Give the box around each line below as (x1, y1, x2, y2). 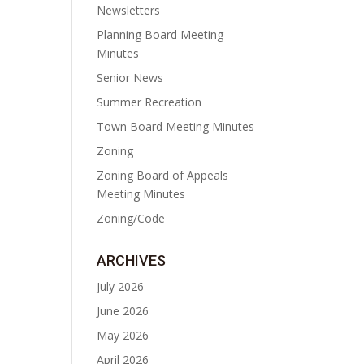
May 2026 (97, 327, 149, 344)
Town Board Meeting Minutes (97, 119, 255, 135)
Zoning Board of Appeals (97, 167, 229, 184)
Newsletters (97, 2, 161, 19)
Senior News (97, 70, 164, 86)
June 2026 (97, 303, 149, 319)
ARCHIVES (97, 252, 167, 270)
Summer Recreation (97, 94, 202, 110)
